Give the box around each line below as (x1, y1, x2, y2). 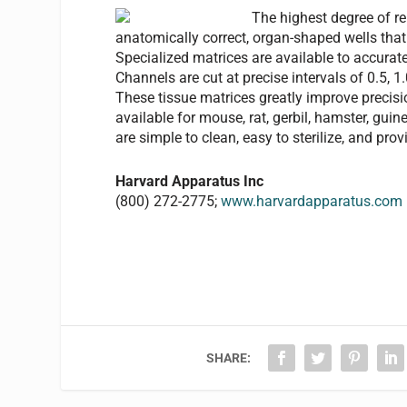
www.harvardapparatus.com (221, 192, 403, 210)
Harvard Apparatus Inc (115, 172, 264, 190)
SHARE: (206, 351, 252, 366)
